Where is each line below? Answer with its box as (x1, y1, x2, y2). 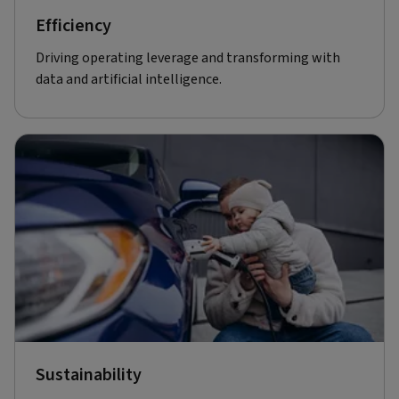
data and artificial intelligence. (36, 69, 222, 89)
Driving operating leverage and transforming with (36, 47, 340, 68)
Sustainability (36, 362, 142, 387)
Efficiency (36, 12, 111, 38)
